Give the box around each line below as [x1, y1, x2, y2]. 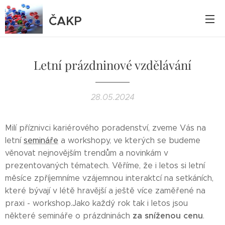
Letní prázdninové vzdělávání [34, 57, 191, 73]
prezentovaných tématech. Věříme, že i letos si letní [5, 161, 205, 170]
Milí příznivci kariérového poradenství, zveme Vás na [5, 123, 206, 133]
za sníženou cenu [133, 210, 203, 221]
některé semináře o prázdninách [5, 211, 133, 220]
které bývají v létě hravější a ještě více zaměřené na [5, 186, 205, 195]
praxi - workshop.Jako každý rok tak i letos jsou [5, 198, 188, 208]
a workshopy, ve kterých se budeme [58, 136, 200, 145]
